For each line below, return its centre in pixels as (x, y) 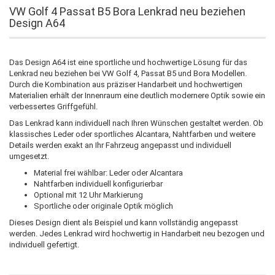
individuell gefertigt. (44, 244)
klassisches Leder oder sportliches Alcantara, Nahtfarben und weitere (132, 134)
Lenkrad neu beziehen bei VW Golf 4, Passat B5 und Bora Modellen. (128, 73)
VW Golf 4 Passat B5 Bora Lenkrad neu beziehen (127, 11)
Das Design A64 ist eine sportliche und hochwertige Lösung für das (128, 62)
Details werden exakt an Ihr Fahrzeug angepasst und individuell (120, 145)
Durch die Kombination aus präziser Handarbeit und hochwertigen (126, 84)
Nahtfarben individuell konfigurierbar (98, 184)
